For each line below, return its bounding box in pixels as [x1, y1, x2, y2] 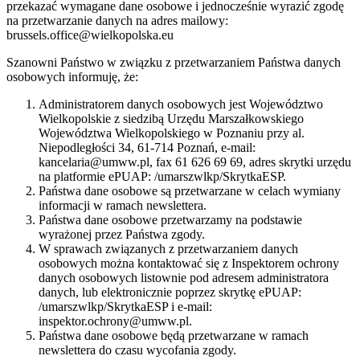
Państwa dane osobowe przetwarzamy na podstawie [39, 213, 302, 227]
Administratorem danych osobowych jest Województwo [39, 97, 323, 112]
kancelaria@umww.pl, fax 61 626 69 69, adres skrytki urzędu [39, 155, 351, 170]
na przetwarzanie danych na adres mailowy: [6, 14, 228, 28]
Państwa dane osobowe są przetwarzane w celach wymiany [39, 184, 341, 198]
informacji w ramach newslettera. [39, 198, 207, 213]
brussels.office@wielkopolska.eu [6, 28, 174, 43]
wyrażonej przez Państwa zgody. [39, 227, 205, 242]
